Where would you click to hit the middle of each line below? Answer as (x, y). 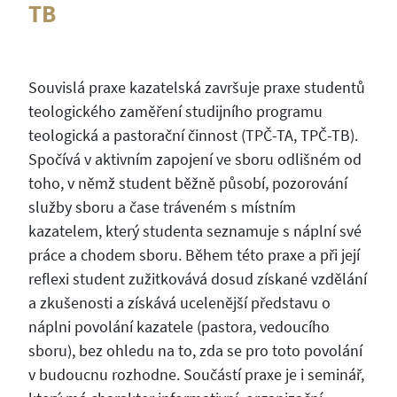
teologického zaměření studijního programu (175, 111)
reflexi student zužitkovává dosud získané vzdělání (197, 278)
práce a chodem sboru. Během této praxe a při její (194, 254)
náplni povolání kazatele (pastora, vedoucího (179, 326)
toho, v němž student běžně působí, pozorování (187, 183)
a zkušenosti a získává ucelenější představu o (179, 302)
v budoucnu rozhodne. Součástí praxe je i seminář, (196, 374)
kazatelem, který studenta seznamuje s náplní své (195, 230)
